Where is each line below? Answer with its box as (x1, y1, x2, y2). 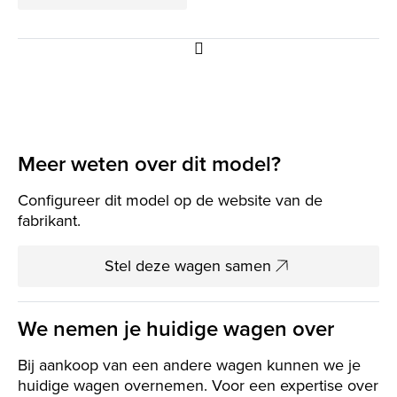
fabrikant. (18, 209, 81, 233)
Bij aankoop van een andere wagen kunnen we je (18, 354, 361, 378)
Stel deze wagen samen (104, 254, 271, 278)
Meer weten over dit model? (18, 148, 281, 181)
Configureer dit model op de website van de (18, 189, 323, 213)
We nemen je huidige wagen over (18, 313, 334, 346)
